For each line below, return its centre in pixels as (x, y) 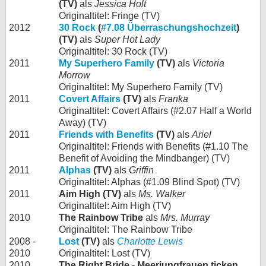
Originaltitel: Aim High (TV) (115, 205)
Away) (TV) (83, 122)
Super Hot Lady (127, 39)
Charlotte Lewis (150, 241)
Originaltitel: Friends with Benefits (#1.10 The (153, 146)
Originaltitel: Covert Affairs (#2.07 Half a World (155, 110)
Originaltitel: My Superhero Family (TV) (141, 87)
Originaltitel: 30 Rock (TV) (113, 51)
